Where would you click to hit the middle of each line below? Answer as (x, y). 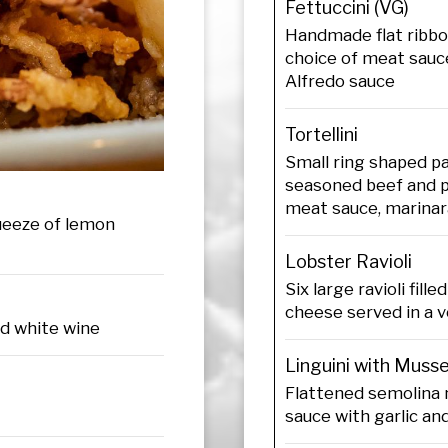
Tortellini (321, 134)
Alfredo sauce (340, 80)
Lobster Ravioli (348, 261)
